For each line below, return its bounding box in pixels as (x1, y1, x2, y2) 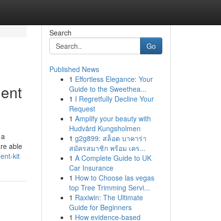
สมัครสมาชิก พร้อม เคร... (69, 143, 146, 153)
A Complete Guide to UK (74, 153, 151, 163)
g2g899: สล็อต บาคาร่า (74, 133, 147, 143)
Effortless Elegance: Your (74, 74, 153, 84)
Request (69, 104, 95, 113)
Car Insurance (69, 163, 113, 173)
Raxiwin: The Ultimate (74, 192, 143, 202)
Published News (49, 64, 99, 74)
